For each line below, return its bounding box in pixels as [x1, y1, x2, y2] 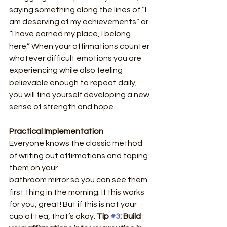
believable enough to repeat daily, [9, 78, 139, 87]
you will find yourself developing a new [9, 90, 151, 99]
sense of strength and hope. [9, 102, 115, 111]
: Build [120, 212, 142, 220]
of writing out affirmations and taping [9, 151, 149, 160]
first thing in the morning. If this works [9, 187, 146, 196]
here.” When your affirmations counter [9, 42, 151, 50]
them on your [9, 163, 58, 172]
